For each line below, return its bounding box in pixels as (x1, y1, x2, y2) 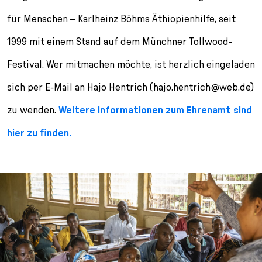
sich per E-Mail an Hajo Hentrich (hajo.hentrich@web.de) (7, 80, 254, 93)
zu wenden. (7, 103, 58, 116)
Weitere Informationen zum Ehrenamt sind (58, 103, 252, 116)
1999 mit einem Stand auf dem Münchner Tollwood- (7, 35, 232, 47)
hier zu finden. (7, 126, 71, 139)
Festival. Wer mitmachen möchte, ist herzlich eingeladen (7, 57, 255, 70)
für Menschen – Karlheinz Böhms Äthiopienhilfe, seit (7, 12, 236, 25)
